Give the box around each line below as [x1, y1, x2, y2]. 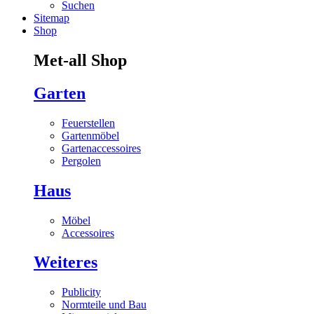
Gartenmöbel [62, 129, 119, 142]
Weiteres [34, 253, 97, 272]
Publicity [62, 286, 101, 299]
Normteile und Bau [62, 299, 146, 311]
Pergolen [62, 154, 101, 167]
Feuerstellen [62, 116, 115, 129]
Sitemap [34, 12, 69, 25]
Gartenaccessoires [62, 142, 141, 154]
